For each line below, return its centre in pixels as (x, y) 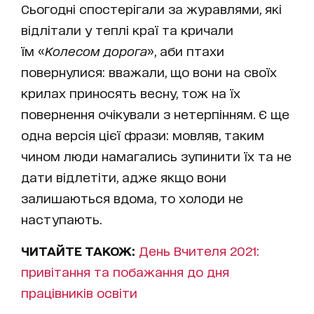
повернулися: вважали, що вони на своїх (149, 71)
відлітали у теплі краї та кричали (127, 29)
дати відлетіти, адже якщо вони (124, 176)
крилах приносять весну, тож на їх (131, 92)
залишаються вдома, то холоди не (132, 197)
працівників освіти (79, 292)
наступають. (61, 218)
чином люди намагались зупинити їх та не (156, 155)
